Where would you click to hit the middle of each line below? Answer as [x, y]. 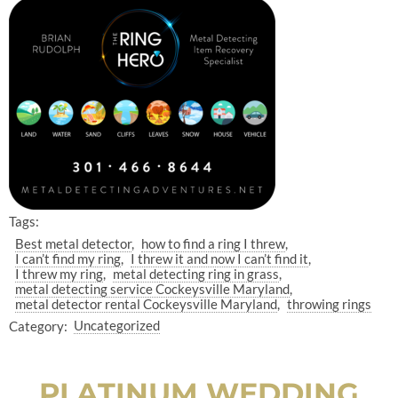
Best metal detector [74, 243]
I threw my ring [60, 273]
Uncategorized [117, 326]
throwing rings [329, 303]
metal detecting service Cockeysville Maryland [153, 288]
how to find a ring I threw [213, 243]
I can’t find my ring [68, 258]
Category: [38, 326]
